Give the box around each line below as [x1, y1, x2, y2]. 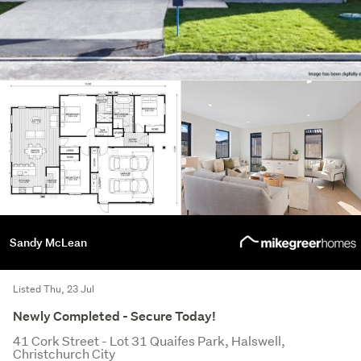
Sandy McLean [10, 234, 87, 251]
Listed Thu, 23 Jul [13, 282, 94, 297]
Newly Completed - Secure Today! [13, 308, 216, 326]
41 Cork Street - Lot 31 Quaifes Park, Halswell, [13, 332, 285, 350]
